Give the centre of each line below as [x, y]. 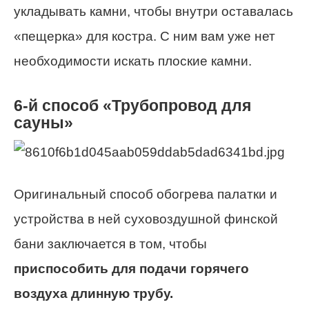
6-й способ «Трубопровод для [132, 106]
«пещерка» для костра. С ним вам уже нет [144, 37]
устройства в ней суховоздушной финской [146, 219]
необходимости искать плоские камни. [133, 61]
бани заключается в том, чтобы [110, 243]
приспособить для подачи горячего [131, 268]
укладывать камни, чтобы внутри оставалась [153, 12]
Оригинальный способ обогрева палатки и [146, 194]
